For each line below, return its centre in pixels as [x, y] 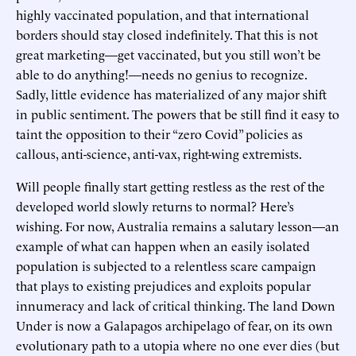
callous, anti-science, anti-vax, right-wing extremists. [159, 153]
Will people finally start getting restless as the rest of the [170, 186]
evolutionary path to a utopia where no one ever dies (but [178, 344]
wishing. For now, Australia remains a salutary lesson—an [178, 225]
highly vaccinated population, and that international [163, 14]
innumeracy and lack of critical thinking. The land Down [176, 305]
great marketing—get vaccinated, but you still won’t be [168, 54]
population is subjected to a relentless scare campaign [166, 265]
